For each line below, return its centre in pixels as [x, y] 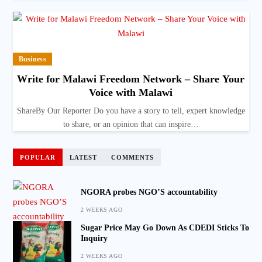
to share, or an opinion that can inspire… [131, 125]
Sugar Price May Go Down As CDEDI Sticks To [165, 228]
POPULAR [37, 158]
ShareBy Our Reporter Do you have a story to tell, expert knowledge [131, 111]
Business [32, 59]
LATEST [83, 158]
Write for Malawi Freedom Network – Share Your [131, 79]
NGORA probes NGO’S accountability [149, 192]
